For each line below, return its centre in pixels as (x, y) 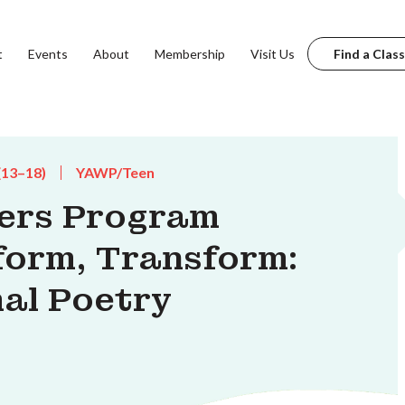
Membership (189, 53)
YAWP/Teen (115, 172)
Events (47, 53)
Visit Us (272, 53)
